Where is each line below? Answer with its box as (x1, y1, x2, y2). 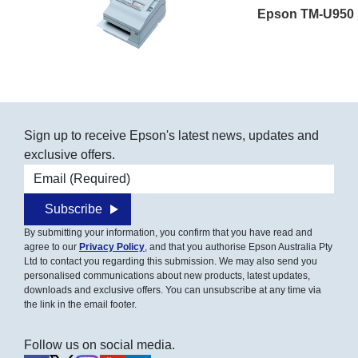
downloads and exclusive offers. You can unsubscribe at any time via (24, 284, 321, 296)
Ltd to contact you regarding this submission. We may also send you (24, 255, 317, 267)
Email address (23, 165, 105, 180)
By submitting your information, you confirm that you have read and (24, 226, 312, 238)
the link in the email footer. (24, 298, 137, 310)
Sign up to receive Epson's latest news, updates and (24, 128, 319, 142)
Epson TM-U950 (257, 6, 354, 21)
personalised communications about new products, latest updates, (24, 269, 310, 281)
